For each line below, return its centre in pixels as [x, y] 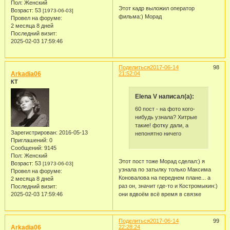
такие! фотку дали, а [161, 125]
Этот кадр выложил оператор [156, 8]
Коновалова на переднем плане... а [164, 178]
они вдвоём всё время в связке [160, 194]
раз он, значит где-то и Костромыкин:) [168, 186]
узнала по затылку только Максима [165, 170]
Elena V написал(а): [164, 97]
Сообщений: [26, 148]
